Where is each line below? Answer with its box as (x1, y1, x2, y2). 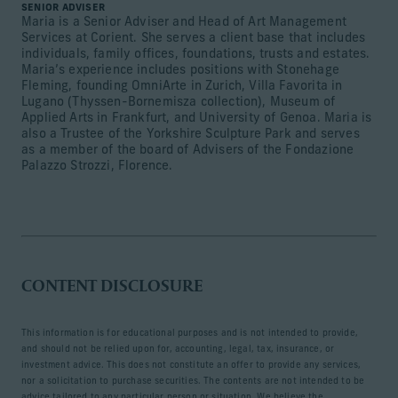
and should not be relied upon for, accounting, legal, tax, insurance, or (21, 345, 335, 354)
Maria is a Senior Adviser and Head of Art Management (21, 16, 346, 29)
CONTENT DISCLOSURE (21, 274, 203, 297)
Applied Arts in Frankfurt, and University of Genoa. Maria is (21, 112, 372, 125)
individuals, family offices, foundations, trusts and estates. (21, 48, 370, 61)
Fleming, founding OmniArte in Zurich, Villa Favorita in (21, 80, 343, 93)
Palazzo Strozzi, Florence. (21, 160, 173, 173)
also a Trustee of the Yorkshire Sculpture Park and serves (21, 128, 360, 141)
